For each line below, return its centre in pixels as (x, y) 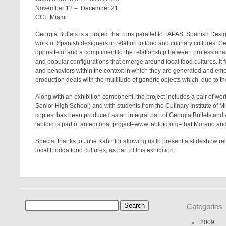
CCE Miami (51, 17)
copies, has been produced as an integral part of (102, 115)
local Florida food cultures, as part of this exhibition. (105, 150)
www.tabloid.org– (159, 124)
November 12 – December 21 (77, 8)
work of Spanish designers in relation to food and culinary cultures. (127, 43)
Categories (205, 207)
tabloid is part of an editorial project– (85, 124)
